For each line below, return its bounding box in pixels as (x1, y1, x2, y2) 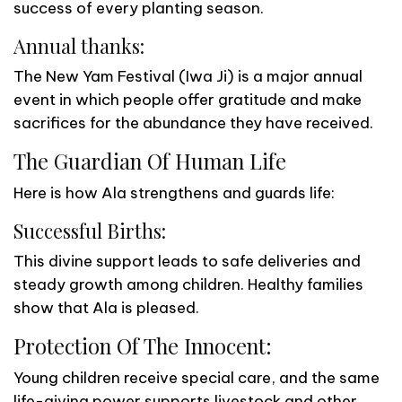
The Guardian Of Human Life (13, 146, 286, 175)
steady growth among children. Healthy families (13, 274, 363, 294)
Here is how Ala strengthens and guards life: (13, 182, 335, 203)
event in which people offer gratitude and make (13, 89, 362, 109)
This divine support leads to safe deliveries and (13, 250, 361, 271)
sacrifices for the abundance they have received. (13, 112, 373, 133)
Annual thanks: (13, 31, 144, 58)
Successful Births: (13, 216, 166, 243)
